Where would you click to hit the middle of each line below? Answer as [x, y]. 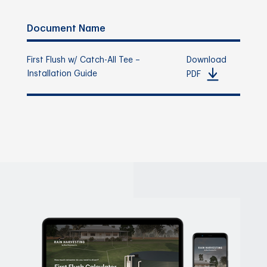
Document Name [66, 28]
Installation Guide [62, 74]
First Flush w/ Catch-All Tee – [83, 60]
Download [207, 60]
